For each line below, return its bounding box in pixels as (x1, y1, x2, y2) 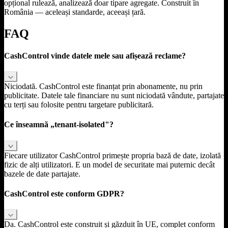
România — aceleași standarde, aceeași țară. (4, 7, 146, 16)
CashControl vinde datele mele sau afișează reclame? (4, 51, 186, 60)
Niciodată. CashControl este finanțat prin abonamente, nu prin (4, 82, 203, 91)
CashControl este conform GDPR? (4, 189, 124, 198)
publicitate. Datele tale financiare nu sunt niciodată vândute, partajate (4, 91, 224, 100)
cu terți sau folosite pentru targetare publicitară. (4, 100, 154, 109)
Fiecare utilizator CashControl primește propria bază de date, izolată (4, 151, 221, 160)
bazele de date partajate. (4, 169, 80, 178)
